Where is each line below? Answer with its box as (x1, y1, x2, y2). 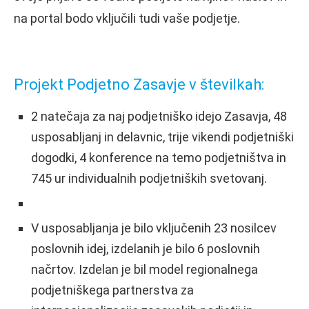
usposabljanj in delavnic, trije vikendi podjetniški (31, 129, 294, 144)
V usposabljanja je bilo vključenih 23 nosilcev (31, 220, 277, 235)
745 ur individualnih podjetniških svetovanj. (31, 170, 267, 186)
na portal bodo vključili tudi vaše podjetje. (14, 10, 246, 26)
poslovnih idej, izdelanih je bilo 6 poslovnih (31, 241, 260, 256)
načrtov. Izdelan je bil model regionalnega (31, 261, 258, 277)
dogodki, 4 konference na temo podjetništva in (31, 150, 286, 165)
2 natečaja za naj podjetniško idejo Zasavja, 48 (31, 108, 287, 123)
